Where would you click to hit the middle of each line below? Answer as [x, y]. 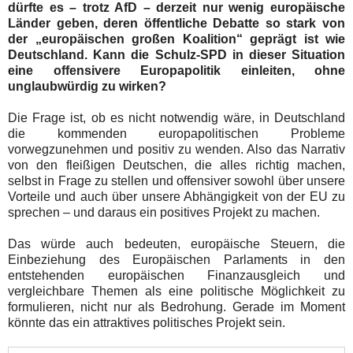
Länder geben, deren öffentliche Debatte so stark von [176, 23]
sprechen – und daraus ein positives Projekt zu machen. [164, 212]
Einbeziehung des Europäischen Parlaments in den [176, 259]
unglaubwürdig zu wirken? [87, 86]
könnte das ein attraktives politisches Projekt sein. [147, 322]
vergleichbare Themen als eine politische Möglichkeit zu [176, 291]
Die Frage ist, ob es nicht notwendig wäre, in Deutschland [176, 117]
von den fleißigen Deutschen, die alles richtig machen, [176, 165]
